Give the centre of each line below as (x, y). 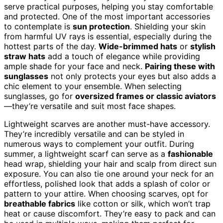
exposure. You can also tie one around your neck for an (109, 173)
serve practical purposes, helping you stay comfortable (109, 6)
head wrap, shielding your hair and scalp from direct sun (110, 164)
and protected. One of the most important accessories (107, 16)
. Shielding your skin (168, 26)
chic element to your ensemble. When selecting (93, 86)
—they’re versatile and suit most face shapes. (90, 106)
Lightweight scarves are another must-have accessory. (107, 124)
